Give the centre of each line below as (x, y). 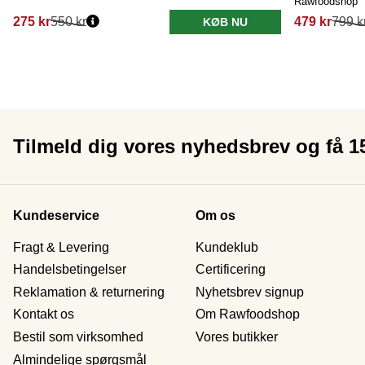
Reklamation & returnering (89, 292)
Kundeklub (227, 247)
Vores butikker (237, 337)
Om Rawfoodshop (248, 314)
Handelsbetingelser (70, 270)
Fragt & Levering (61, 247)
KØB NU (225, 22)
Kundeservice (56, 215)
